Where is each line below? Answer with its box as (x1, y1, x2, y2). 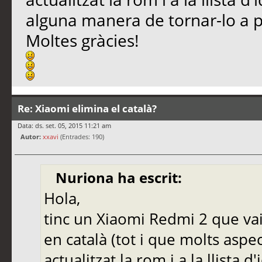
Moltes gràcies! (25, 30, 139, 52)
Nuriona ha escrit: (55, 168, 182, 187)
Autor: (20, 132, 41, 142)
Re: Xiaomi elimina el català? (18, 102, 157, 116)
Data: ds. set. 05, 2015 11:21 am (18, 121, 111, 130)
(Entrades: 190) (58, 132, 104, 142)
